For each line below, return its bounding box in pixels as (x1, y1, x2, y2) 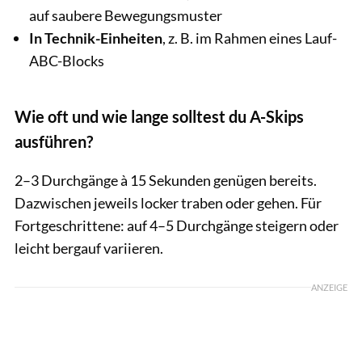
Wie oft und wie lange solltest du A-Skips (15, 107, 304, 126)
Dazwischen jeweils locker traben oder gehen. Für (15, 194, 322, 212)
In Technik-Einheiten (29, 28, 162, 47)
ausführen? (15, 132, 93, 151)
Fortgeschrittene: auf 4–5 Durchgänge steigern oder (15, 217, 339, 234)
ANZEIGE (311, 282, 347, 293)
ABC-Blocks (29, 51, 104, 69)
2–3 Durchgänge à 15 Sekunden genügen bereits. (15, 171, 317, 189)
